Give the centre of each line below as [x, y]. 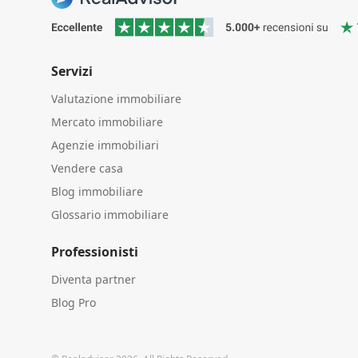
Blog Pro [74, 302]
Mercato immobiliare [107, 121]
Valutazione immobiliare [116, 98]
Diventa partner [93, 279]
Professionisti [95, 251]
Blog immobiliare [97, 191]
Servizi [72, 71]
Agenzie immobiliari [105, 145]
